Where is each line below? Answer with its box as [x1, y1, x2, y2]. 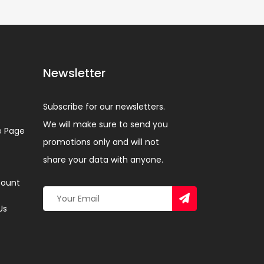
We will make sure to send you [43, 118, 168, 130]
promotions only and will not [43, 136, 159, 148]
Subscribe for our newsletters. [43, 101, 165, 113]
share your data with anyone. [43, 154, 163, 166]
